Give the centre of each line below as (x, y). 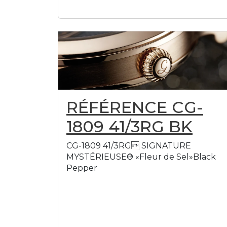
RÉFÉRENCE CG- (135, 107)
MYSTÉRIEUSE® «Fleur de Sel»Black (141, 157)
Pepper (82, 168)
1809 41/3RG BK (129, 126)
